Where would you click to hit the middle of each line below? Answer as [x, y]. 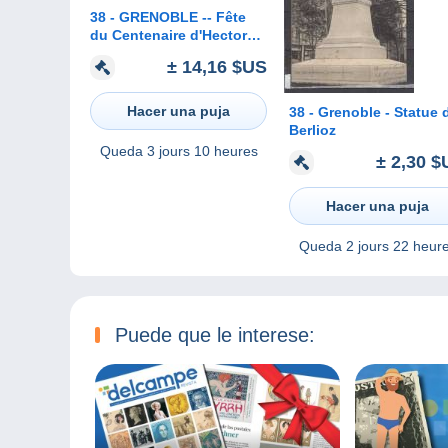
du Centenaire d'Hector [168, 35]
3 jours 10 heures [202, 150]
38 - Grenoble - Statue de [341, 112]
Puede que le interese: [215, 334]
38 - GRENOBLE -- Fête [153, 17]
